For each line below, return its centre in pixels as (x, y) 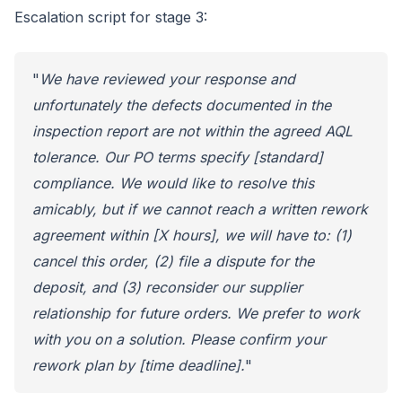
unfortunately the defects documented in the (182, 105)
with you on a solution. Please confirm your (179, 339)
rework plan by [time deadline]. (139, 365)
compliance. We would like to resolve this (173, 183)
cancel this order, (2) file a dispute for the (173, 261)
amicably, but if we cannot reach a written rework (200, 209)
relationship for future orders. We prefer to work (196, 313)
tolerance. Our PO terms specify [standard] (178, 157)
